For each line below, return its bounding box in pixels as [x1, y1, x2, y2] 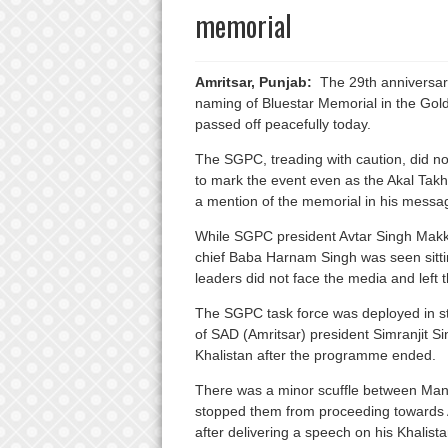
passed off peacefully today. [194, 116, 371, 133]
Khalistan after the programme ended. [194, 347, 436, 364]
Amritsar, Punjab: [194, 74, 312, 91]
